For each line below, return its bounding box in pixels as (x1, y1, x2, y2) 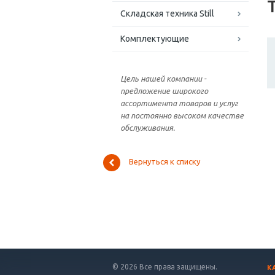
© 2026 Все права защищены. (112, 263, 217, 271)
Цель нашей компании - (120, 74, 206, 83)
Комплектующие (120, 34, 189, 44)
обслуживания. (120, 123, 175, 133)
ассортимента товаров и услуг (120, 99, 238, 108)
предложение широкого (120, 87, 208, 96)
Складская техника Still (120, 9, 214, 19)
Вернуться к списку (129, 157, 200, 166)
